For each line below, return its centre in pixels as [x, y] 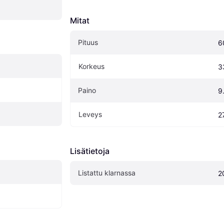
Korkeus [91, 66]
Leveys [90, 114]
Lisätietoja [90, 151]
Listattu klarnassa [107, 173]
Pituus [88, 42]
